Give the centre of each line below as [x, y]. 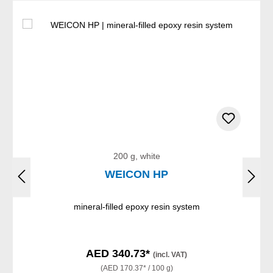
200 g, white [136, 156]
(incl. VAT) [170, 255]
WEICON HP [136, 175]
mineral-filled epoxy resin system [136, 207]
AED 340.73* [119, 254]
